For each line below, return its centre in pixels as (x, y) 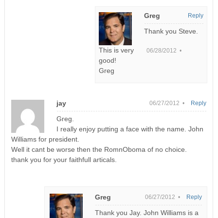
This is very (116, 50)
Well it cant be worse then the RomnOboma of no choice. (99, 149)
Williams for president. (45, 139)
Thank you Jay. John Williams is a (147, 212)
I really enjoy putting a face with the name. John (130, 129)
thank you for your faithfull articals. (64, 159)
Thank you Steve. (171, 31)
